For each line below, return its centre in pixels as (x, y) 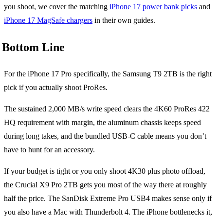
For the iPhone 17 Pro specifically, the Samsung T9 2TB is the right (108, 74)
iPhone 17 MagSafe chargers (48, 20)
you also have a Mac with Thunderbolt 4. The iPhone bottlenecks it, (108, 212)
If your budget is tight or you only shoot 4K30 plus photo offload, (105, 171)
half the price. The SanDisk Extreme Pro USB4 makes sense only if (108, 199)
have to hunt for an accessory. (49, 150)
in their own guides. (124, 20)
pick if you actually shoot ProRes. (56, 88)
